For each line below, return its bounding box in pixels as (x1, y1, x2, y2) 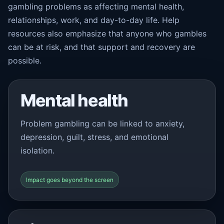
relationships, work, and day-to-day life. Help (8, 15, 179, 25)
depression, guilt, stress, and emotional (20, 132, 168, 142)
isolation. (20, 145, 54, 155)
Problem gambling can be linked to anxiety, (20, 118, 184, 128)
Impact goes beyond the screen (26, 176, 113, 183)
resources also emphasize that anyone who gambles (8, 28, 206, 38)
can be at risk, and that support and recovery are (8, 42, 195, 52)
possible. (8, 55, 41, 65)
